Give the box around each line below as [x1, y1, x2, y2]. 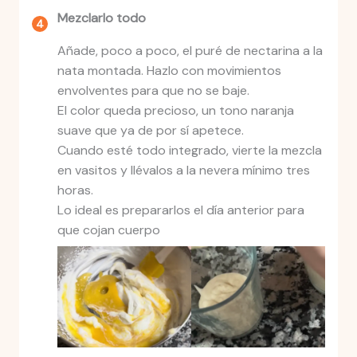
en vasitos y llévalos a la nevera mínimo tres [57, 162, 310, 179]
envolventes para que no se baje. [57, 82, 249, 100]
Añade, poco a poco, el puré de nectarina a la [57, 42, 323, 60]
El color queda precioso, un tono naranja [57, 102, 294, 120]
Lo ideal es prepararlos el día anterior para [57, 202, 304, 219]
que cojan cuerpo [57, 222, 160, 239]
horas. [57, 182, 93, 199]
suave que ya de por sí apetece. [57, 122, 244, 139]
